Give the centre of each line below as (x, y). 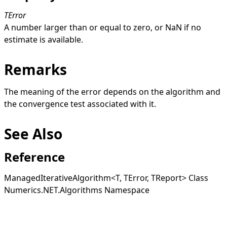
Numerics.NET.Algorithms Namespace (77, 190)
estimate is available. (44, 39)
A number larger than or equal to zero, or (85, 27)
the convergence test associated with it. (80, 104)
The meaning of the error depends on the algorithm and (112, 91)
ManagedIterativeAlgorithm (58, 178)
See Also (33, 134)
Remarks (35, 69)
